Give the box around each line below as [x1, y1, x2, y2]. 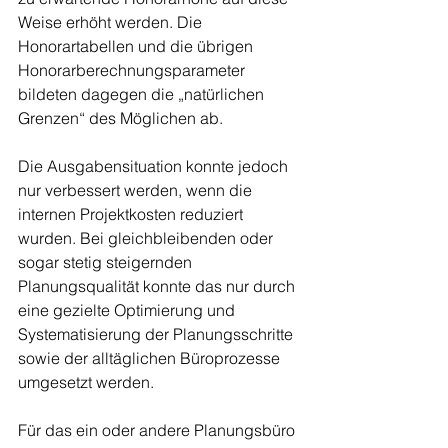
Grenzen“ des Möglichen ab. [18, 108, 227, 129]
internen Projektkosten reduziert [18, 204, 247, 225]
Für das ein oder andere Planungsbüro [18, 420, 299, 441]
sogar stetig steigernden [18, 252, 196, 273]
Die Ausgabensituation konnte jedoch [18, 156, 292, 177]
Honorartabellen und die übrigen [18, 36, 257, 57]
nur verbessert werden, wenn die [18, 180, 256, 201]
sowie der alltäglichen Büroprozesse [18, 348, 284, 369]
